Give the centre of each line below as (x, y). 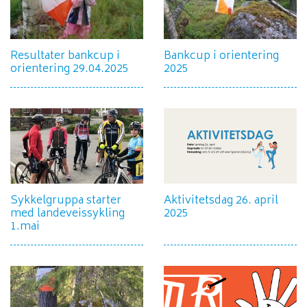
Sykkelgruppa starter (66, 200)
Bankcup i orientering (221, 57)
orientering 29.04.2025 (70, 70)
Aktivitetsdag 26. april (221, 200)
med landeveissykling (67, 213)
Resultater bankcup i (65, 57)
